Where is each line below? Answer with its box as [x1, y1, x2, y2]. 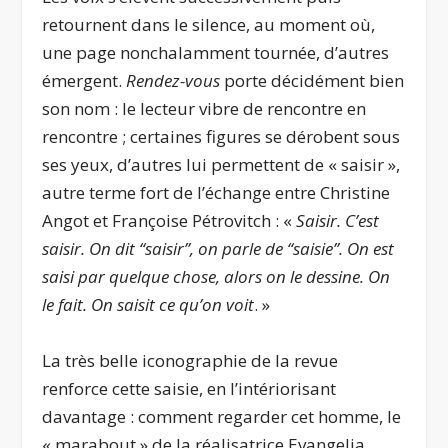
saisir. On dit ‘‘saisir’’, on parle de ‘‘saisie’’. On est [42, 237, 395, 261]
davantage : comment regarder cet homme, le [42, 404, 402, 428]
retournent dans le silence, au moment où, [42, 13, 376, 37]
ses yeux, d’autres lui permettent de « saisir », [42, 153, 401, 177]
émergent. [42, 69, 127, 93]
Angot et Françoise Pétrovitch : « [42, 209, 297, 233]
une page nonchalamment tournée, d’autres [42, 41, 390, 65]
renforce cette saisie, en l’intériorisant [42, 376, 337, 400]
